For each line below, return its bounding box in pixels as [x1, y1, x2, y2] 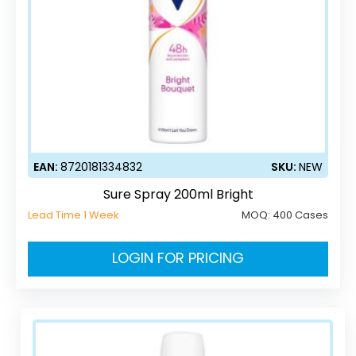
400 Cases [273, 207, 328, 222]
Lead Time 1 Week [28, 207, 119, 222]
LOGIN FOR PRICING [112, 247, 244, 268]
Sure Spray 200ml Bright [103, 184, 253, 203]
